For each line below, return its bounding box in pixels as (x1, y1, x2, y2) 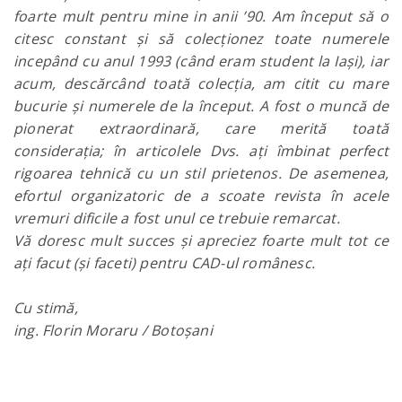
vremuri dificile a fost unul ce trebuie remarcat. (13, 208, 340, 228)
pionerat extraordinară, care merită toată (13, 118, 389, 138)
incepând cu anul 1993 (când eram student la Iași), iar (13, 51, 389, 71)
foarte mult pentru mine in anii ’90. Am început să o (13, 6, 389, 26)
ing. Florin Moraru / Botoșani (13, 320, 213, 340)
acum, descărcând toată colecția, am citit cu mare (13, 74, 389, 93)
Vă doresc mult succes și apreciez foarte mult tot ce (13, 231, 389, 250)
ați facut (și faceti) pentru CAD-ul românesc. (13, 253, 315, 273)
